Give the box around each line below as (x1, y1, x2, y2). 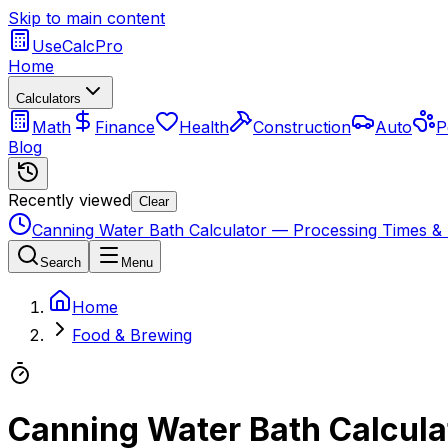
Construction (253, 117, 351, 137)
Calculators (16, 91, 81, 106)
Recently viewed (8, 190, 131, 210)
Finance (95, 117, 155, 137)
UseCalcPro (32, 36, 123, 56)
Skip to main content (8, 8, 165, 28)
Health (179, 117, 229, 137)
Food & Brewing (72, 325, 192, 345)
